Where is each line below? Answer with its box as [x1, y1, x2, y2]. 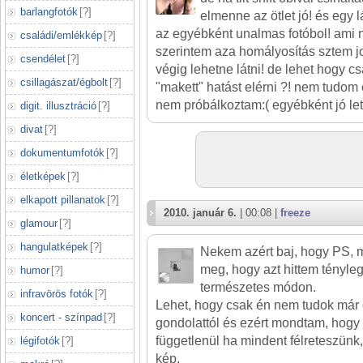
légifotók [20, 335, 60, 347]
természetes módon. [200, 280, 316, 294]
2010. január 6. [164, 207, 237, 219]
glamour [20, 217, 58, 229]
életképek [20, 170, 66, 182]
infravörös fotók [20, 288, 93, 300]
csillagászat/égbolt [20, 76, 108, 88]
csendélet [20, 53, 66, 65]
